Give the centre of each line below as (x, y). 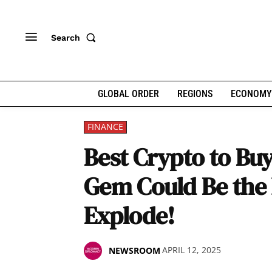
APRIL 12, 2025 (192, 250)
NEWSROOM (134, 250)
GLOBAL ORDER (128, 94)
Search (66, 37)
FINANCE (105, 127)
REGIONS (195, 94)
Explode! (129, 216)
